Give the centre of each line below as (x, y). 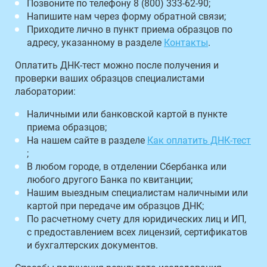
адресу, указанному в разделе (95, 42)
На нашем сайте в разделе (87, 140)
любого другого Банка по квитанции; (110, 179)
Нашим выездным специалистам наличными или (137, 193)
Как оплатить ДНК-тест (199, 140)
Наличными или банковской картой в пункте (127, 114)
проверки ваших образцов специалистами (110, 78)
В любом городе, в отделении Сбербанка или (127, 166)
